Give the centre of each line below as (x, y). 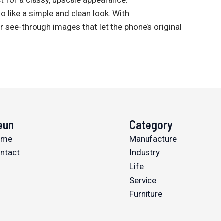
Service (143, 180)
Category (151, 125)
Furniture (146, 194)
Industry (144, 153)
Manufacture (153, 139)
